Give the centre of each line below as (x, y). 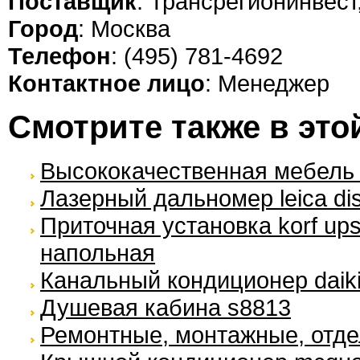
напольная (98, 252)
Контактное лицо (106, 84)
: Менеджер (267, 84)
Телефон (59, 56)
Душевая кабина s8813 (166, 307)
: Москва (124, 29)
